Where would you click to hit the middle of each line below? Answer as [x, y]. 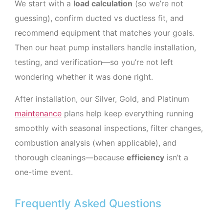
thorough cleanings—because [71, 157]
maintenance [38, 113]
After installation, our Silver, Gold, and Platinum [102, 99]
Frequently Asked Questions [88, 203]
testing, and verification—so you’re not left [94, 62]
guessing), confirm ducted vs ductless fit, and [99, 18]
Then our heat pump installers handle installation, [105, 48]
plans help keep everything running [128, 113]
